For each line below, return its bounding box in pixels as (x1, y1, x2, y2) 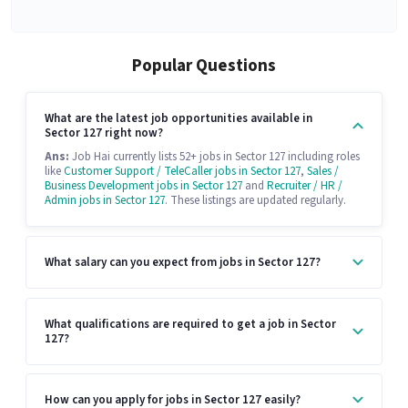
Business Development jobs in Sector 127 (45, 178, 242, 195)
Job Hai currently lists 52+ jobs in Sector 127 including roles (69, 148, 360, 166)
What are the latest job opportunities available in (45, 110, 312, 127)
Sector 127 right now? (45, 125, 163, 142)
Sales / (307, 163, 339, 180)
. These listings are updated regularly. (165, 192, 346, 209)
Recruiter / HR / (267, 178, 342, 195)
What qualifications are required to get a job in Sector (45, 315, 336, 332)
